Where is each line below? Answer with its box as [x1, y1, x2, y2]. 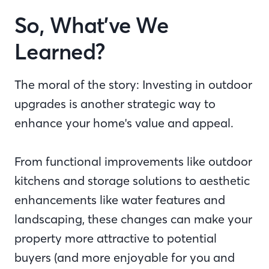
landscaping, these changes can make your [14, 211, 252, 226]
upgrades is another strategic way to [14, 96, 216, 111]
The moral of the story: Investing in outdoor [14, 77, 252, 92]
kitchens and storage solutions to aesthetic [14, 173, 250, 188]
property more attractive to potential [14, 231, 217, 246]
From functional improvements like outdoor [14, 154, 252, 169]
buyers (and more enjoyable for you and [14, 250, 235, 265]
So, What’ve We [14, 12, 168, 39]
